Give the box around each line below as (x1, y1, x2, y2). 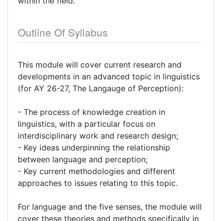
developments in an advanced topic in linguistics (18, 72, 200, 81)
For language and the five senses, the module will (18, 202, 202, 212)
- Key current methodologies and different (18, 166, 175, 176)
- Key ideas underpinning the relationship (18, 143, 170, 152)
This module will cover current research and (18, 60, 182, 70)
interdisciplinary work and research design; (18, 131, 178, 141)
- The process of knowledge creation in (18, 107, 165, 117)
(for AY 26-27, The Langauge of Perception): (18, 83, 184, 93)
